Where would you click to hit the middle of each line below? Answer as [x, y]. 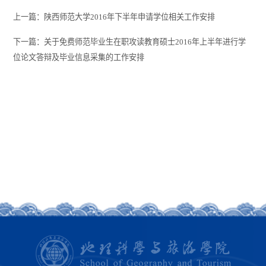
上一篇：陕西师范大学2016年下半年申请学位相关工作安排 [114, 17]
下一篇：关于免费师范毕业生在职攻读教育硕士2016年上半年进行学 [130, 42]
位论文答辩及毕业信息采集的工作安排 [79, 58]
